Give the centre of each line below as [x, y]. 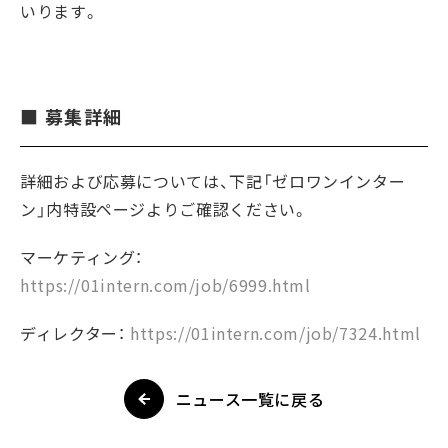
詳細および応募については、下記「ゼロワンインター [213, 181]
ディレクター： [75, 333]
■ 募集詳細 [71, 116]
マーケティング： [82, 257]
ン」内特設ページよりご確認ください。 [164, 209]
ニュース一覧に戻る [250, 399]
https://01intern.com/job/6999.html [165, 285]
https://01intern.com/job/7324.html [275, 333]
